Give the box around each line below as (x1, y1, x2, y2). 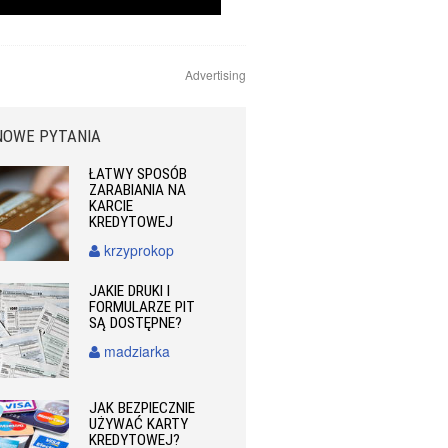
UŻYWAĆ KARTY (89, 415, 189, 434)
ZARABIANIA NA (89, 181, 187, 199)
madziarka (100, 341, 171, 362)
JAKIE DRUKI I (89, 282, 171, 301)
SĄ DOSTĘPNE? (89, 314, 183, 333)
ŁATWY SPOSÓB (89, 165, 188, 183)
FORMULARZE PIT (89, 298, 196, 317)
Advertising (185, 66, 246, 83)
